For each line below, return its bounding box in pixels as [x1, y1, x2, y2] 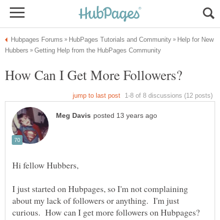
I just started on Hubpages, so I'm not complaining [12, 183, 188, 195]
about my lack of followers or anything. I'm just [12, 194, 179, 207]
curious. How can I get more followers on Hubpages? [12, 206, 203, 219]
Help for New [177, 36, 214, 43]
